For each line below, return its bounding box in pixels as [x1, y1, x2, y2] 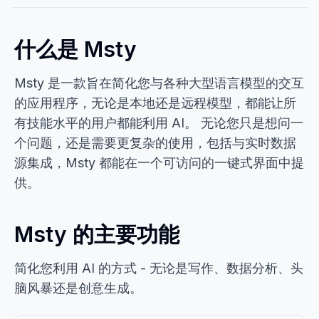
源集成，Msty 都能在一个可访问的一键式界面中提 [14, 155, 304, 170]
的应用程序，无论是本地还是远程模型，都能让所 [14, 95, 296, 110]
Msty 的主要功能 [14, 221, 179, 247]
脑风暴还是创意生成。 [14, 281, 142, 296]
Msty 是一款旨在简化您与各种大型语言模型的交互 [14, 75, 304, 90]
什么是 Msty [14, 36, 137, 62]
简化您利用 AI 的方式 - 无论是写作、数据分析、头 [14, 261, 303, 276]
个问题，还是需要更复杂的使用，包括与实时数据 [14, 135, 296, 150]
